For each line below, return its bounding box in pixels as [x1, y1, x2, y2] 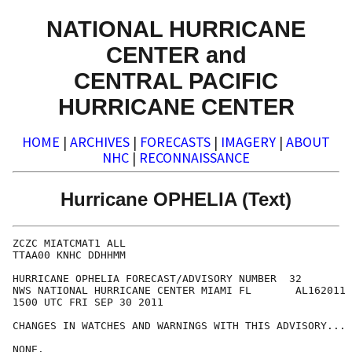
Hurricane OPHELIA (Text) [60, 188, 291, 210]
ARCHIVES [70, 133, 130, 152]
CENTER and [105, 41, 247, 68]
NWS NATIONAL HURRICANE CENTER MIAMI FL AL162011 [13, 284, 346, 297]
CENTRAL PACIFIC [74, 67, 278, 93]
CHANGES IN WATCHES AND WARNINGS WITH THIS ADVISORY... [13, 320, 346, 332]
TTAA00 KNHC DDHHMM [13, 249, 126, 262]
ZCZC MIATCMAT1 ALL [13, 237, 126, 250]
